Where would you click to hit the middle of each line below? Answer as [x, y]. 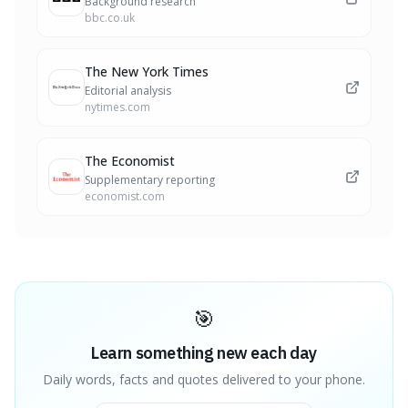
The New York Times [147, 71]
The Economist [130, 161]
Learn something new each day [204, 353]
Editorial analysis [128, 91]
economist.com [125, 196]
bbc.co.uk [110, 18]
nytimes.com [117, 107]
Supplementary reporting [150, 180]
